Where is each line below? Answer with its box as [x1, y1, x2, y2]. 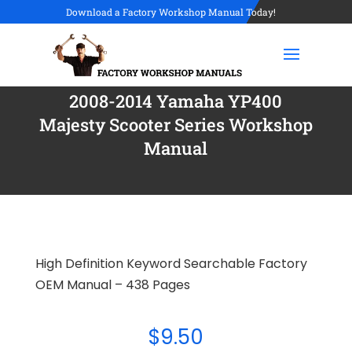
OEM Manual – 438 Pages [35, 276, 190, 294]
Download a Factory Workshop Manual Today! [66, 5, 276, 18]
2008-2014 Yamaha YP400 [69, 90, 283, 112]
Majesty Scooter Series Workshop [38, 113, 313, 136]
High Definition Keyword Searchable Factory [35, 255, 307, 273]
